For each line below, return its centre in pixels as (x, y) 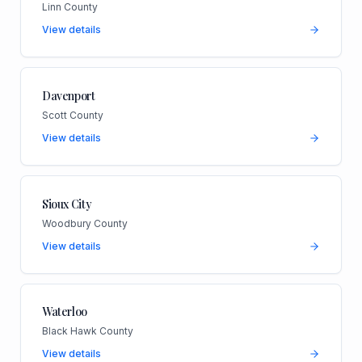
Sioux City (67, 204)
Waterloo (65, 312)
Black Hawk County (87, 331)
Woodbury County (84, 223)
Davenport (68, 95)
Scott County (72, 115)
